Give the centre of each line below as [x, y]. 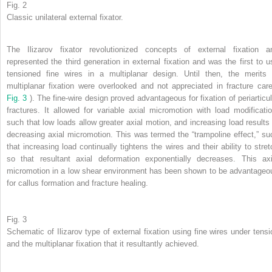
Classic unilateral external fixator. [65, 17]
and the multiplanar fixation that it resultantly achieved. [103, 243]
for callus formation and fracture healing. [77, 183]
